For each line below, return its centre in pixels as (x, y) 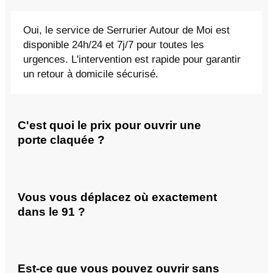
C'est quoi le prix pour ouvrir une (109, 126)
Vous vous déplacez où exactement (117, 197)
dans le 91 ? (51, 211)
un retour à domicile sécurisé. (91, 74)
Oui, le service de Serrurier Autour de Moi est (126, 30)
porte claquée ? (61, 140)
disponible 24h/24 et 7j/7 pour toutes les (114, 45)
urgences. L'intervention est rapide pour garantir (132, 60)
